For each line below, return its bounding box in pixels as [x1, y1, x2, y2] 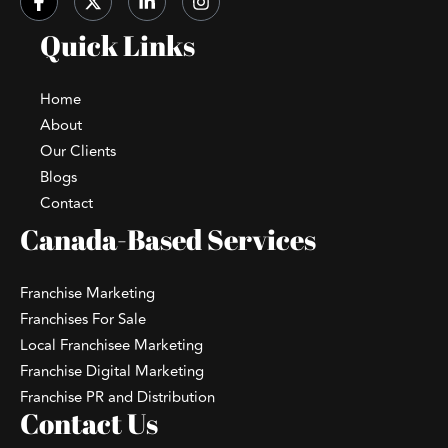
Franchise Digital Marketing [20, 359, 204, 383]
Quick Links [40, 25, 195, 64]
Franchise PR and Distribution [20, 385, 215, 409]
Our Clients [40, 139, 116, 163]
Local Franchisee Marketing [20, 333, 203, 357]
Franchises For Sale [20, 307, 146, 331]
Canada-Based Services [20, 219, 316, 258]
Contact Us [20, 403, 158, 442]
